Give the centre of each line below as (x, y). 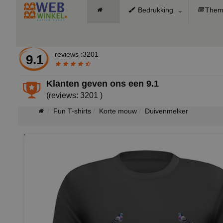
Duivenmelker (167, 111)
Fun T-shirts (72, 111)
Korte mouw (118, 111)
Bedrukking (155, 10)
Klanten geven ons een (97, 84)
